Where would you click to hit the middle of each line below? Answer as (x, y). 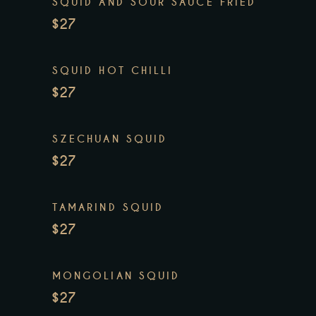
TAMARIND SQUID (108, 208)
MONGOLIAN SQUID (116, 276)
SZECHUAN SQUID (110, 139)
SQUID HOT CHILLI (113, 71)
